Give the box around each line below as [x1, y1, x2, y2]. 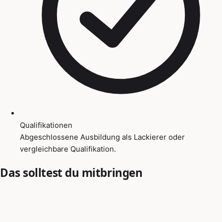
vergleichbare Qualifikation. [20, 144, 116, 154]
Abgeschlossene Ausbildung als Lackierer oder [20, 132, 185, 142]
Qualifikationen [20, 120, 72, 130]
